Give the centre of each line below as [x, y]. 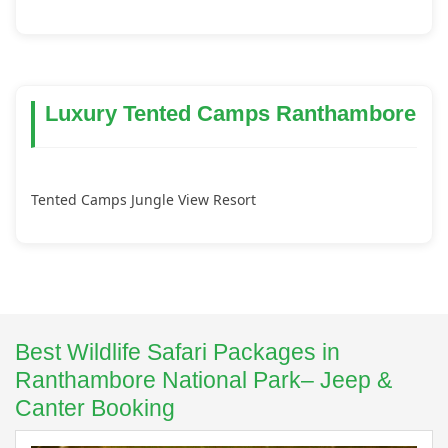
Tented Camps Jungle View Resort [143, 200]
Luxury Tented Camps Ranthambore [230, 114]
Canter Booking [95, 408]
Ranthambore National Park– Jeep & [203, 380]
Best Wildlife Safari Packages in [177, 352]
